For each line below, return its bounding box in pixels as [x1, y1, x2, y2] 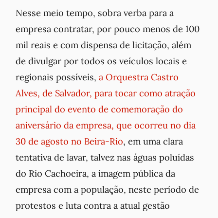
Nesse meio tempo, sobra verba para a [16, 6, 174, 18]
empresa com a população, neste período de [16, 183, 199, 195]
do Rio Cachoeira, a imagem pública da [16, 167, 175, 179]
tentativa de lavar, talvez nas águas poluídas [16, 151, 194, 163]
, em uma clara [123, 135, 183, 147]
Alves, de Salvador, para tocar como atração [16, 87, 196, 99]
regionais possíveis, [16, 71, 99, 83]
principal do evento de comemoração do [16, 103, 183, 115]
